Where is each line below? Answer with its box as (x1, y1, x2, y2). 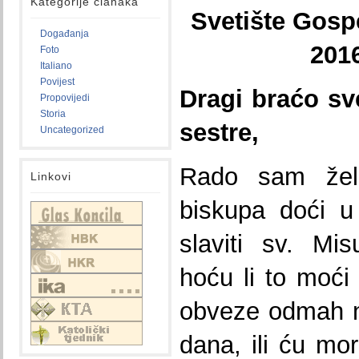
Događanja (40, 28, 89, 39)
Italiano (40, 60, 72, 71)
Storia (40, 108, 66, 119)
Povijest (40, 76, 75, 87)
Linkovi (30, 170, 71, 183)
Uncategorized (40, 124, 104, 135)
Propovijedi (40, 92, 90, 103)
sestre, (179, 119, 259, 146)
